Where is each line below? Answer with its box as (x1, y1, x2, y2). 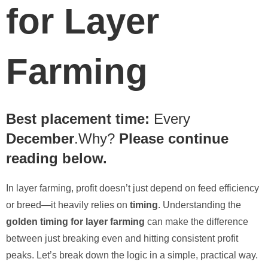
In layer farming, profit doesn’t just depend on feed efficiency (6, 182, 259, 193)
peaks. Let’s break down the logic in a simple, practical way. (6, 249, 258, 260)
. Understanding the (158, 199, 241, 210)
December (6, 130, 74, 147)
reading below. (6, 150, 107, 166)
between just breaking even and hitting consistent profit (6, 233, 238, 243)
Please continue (119, 130, 229, 147)
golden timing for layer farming (6, 216, 145, 227)
